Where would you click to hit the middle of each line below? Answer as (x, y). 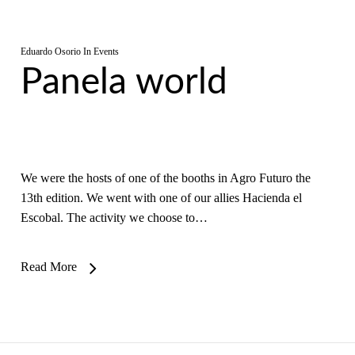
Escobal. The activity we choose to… (114, 218)
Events (106, 52)
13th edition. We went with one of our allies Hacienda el (161, 198)
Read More (48, 267)
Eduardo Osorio (50, 52)
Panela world (124, 82)
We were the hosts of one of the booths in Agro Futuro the (165, 178)
